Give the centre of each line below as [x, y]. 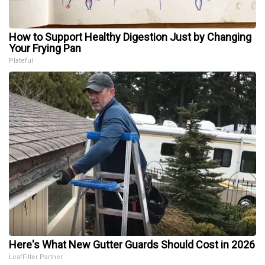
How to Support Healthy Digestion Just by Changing [130, 37]
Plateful [21, 60]
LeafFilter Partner [36, 257]
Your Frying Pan [45, 48]
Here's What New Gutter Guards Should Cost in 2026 [132, 244]
